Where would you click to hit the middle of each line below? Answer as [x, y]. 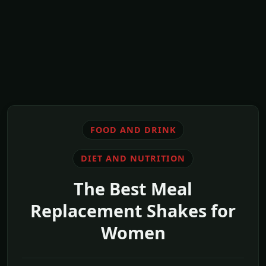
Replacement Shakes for [133, 211]
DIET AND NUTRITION [133, 159]
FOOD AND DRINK [133, 129]
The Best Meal [133, 189]
